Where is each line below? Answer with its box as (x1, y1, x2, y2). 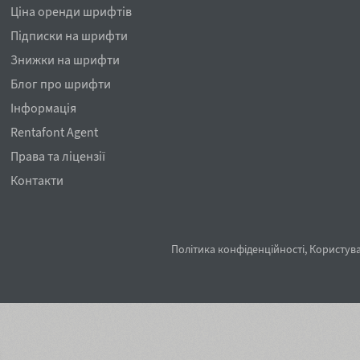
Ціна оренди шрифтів (10, 3, 133, 19)
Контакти (10, 172, 64, 188)
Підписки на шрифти (10, 27, 129, 43)
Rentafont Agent (10, 124, 99, 140)
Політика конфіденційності (171, 242, 305, 256)
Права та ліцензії (10, 148, 106, 164)
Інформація (10, 100, 77, 116)
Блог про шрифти (10, 76, 112, 92)
